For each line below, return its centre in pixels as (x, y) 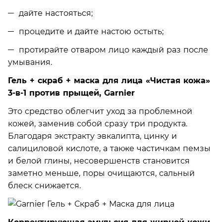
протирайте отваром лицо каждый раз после (113, 50)
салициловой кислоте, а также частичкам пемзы (109, 148)
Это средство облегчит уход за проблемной (100, 111)
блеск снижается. (44, 185)
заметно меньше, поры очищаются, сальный (101, 173)
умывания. (30, 62)
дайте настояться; (56, 13)
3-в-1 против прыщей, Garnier (71, 93)
